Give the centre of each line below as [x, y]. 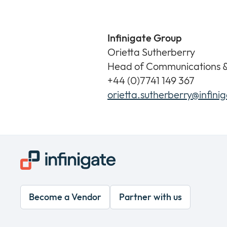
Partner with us [150, 197]
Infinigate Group [145, 38]
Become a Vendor [65, 197]
